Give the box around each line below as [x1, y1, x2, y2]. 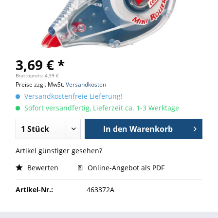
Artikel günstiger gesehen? [16, 146, 102, 155]
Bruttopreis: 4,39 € [16, 72, 59, 79]
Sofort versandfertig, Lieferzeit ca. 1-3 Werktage [22, 103, 179, 112]
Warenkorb [129, 124, 173, 134]
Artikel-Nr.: [16, 185, 53, 194]
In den [103, 124, 127, 134]
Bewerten [25, 163, 58, 172]
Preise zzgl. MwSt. [16, 80, 66, 89]
